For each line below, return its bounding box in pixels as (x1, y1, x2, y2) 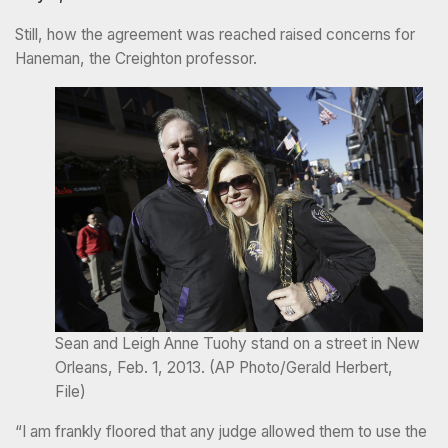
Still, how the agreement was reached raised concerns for (15, 25, 415, 45)
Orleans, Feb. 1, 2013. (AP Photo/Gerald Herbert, (55, 357, 393, 377)
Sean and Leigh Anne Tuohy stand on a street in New (55, 333, 420, 353)
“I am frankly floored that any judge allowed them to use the (15, 421, 427, 441)
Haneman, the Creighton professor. (15, 49, 257, 69)
